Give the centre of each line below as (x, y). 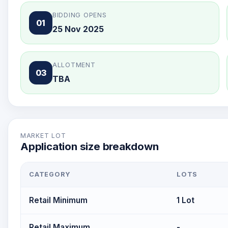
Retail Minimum (58, 200)
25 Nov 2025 (78, 29)
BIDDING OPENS (80, 15)
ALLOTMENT (74, 65)
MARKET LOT (43, 136)
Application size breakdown (90, 146)
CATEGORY (50, 174)
